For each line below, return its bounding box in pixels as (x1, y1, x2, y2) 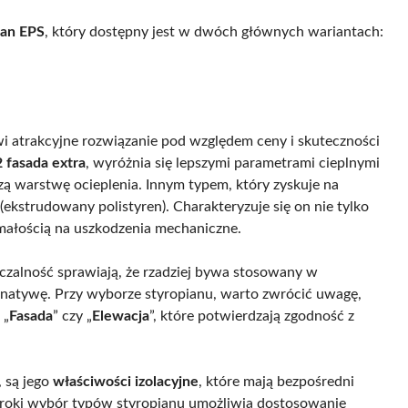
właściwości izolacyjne (53, 374, 199, 390)
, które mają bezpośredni (199, 374, 354, 390)
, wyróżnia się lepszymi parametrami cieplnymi (86, 156, 380, 171)
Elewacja (92, 309, 149, 324)
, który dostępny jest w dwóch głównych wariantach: (45, 25, 383, 40)
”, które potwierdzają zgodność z (149, 309, 354, 324)
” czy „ (53, 309, 92, 324)
